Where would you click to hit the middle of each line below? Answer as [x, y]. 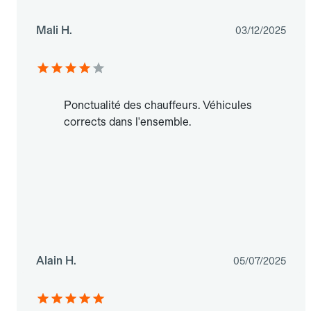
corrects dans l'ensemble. [127, 122]
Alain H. [56, 261]
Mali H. [54, 31]
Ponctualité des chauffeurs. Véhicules [158, 106]
